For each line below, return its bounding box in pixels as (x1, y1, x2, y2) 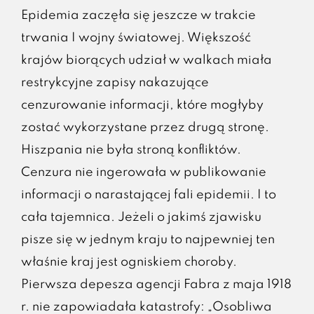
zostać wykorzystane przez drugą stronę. (20, 121, 269, 135)
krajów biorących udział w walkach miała (20, 54, 272, 67)
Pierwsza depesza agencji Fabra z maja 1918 (20, 278, 292, 292)
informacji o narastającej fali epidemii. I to (20, 189, 276, 202)
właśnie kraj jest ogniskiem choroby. (20, 256, 237, 269)
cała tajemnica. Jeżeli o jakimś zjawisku (20, 211, 261, 224)
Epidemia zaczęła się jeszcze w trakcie (20, 9, 256, 22)
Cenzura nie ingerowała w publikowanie (20, 166, 266, 179)
